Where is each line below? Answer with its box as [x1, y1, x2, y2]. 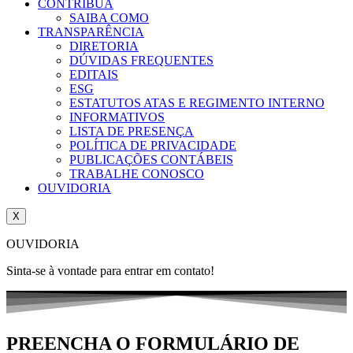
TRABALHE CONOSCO [69, 167, 204, 181]
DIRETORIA [69, 39, 139, 54]
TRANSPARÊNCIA [38, 25, 144, 39]
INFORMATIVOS [69, 110, 165, 124]
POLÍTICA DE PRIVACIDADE [69, 139, 236, 153]
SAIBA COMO [69, 11, 149, 25]
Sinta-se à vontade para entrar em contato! [6, 264, 214, 278]
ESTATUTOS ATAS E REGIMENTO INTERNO [69, 96, 325, 110]
